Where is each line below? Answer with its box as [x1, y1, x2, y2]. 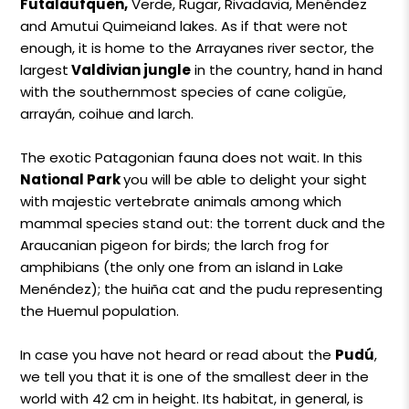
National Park [20, 169, 124, 189]
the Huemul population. [20, 300, 180, 320]
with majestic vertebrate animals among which [20, 191, 342, 211]
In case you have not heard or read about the [20, 344, 336, 364]
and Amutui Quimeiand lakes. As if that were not [20, 16, 349, 36]
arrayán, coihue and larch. [20, 103, 194, 123]
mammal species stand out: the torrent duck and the [20, 213, 386, 233]
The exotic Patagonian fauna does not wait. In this [20, 147, 363, 167]
